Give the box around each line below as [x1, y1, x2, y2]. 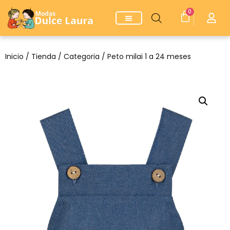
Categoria [64, 51, 100, 62]
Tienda [31, 51, 56, 62]
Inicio [5, 51, 24, 62]
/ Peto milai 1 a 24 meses [100, 51, 191, 62]
